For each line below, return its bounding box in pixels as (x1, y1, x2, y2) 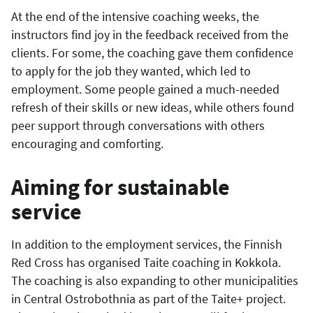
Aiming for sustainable (11, 173, 230, 201)
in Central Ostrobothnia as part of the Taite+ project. (11, 290, 286, 307)
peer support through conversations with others (11, 117, 265, 133)
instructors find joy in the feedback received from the (11, 26, 289, 43)
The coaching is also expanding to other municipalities (11, 272, 298, 289)
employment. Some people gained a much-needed (11, 80, 279, 97)
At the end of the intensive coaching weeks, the (11, 8, 259, 24)
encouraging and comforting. (11, 135, 169, 152)
